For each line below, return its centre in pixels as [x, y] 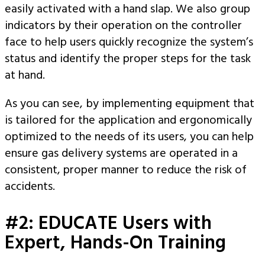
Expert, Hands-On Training [115, 243]
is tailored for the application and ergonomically [128, 121]
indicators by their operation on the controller [123, 26]
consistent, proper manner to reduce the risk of [126, 170]
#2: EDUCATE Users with [108, 224]
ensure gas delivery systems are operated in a [121, 154]
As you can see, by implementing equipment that [130, 104]
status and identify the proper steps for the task [128, 59]
